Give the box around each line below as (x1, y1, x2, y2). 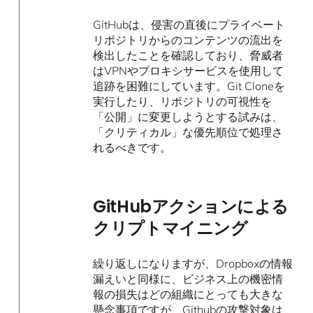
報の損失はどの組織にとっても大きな (93, 287, 284, 302)
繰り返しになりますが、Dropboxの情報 (93, 256, 293, 271)
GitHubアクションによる (93, 195, 289, 219)
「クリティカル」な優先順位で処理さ (93, 125, 284, 140)
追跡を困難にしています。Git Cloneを (93, 79, 286, 94)
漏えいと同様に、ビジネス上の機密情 (93, 272, 284, 286)
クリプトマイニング (93, 217, 248, 240)
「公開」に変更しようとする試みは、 (93, 110, 284, 124)
